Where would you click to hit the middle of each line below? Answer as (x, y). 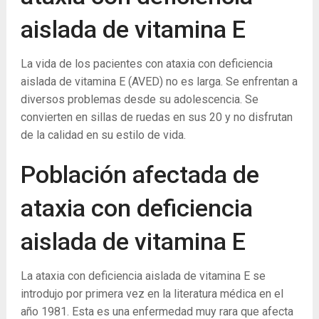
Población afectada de (140, 174)
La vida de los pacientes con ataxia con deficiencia (146, 64)
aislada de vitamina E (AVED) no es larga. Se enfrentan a (159, 82)
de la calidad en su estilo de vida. (103, 135)
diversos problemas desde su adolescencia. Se (139, 99)
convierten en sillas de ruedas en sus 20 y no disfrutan (156, 117)
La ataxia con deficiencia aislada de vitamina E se (143, 276)
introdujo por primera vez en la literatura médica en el (152, 294)
